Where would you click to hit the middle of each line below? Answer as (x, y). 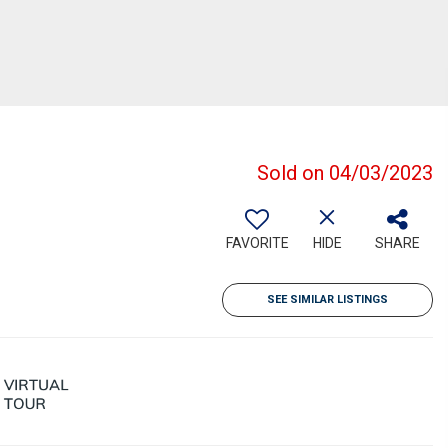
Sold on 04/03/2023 (345, 173)
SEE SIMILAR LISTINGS (327, 299)
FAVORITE (257, 243)
